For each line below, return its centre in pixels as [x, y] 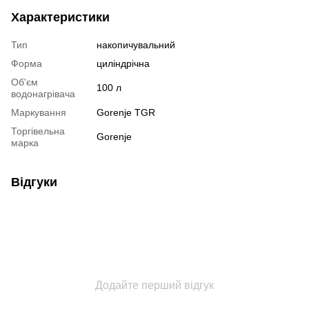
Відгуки [34, 182]
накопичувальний [136, 44]
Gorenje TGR [126, 112]
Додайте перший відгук [154, 285]
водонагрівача [43, 93]
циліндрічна [123, 63]
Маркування [39, 112]
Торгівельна [38, 131]
